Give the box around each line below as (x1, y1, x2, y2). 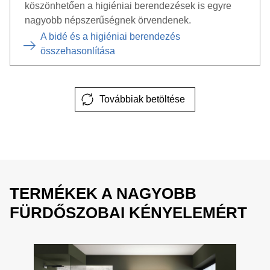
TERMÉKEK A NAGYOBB (10, 184, 196, 202)
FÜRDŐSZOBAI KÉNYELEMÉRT (10, 204, 247, 222)
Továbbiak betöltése (99, 94, 185, 104)
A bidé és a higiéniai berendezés (40, 31, 180, 42)
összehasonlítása (40, 46, 115, 56)
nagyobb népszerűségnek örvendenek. (25, 15, 191, 25)
